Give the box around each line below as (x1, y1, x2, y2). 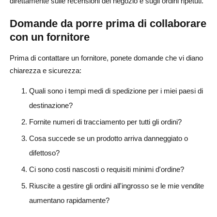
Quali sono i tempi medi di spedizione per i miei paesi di (29, 86, 203, 95)
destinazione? (29, 101, 73, 109)
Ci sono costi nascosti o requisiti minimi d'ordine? (29, 165, 184, 173)
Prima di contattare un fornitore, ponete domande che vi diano (10, 53, 203, 62)
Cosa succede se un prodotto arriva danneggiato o (29, 134, 188, 142)
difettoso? (29, 148, 60, 157)
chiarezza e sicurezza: (10, 66, 81, 75)
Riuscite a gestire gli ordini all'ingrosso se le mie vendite (29, 181, 204, 190)
